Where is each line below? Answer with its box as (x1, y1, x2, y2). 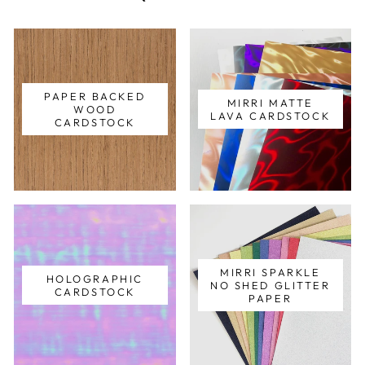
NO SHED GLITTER (210, 278, 331, 292)
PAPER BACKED (44, 90, 146, 103)
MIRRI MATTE (226, 96, 314, 110)
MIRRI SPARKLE (220, 265, 321, 279)
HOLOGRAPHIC (46, 271, 143, 285)
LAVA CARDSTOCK (210, 109, 331, 123)
